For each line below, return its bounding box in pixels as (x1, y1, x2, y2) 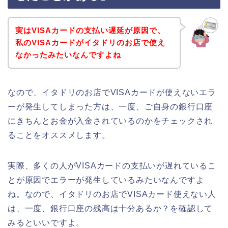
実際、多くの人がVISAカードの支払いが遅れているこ (8, 161, 216, 170)
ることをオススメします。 (8, 130, 110, 139)
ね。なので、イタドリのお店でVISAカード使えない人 (8, 189, 216, 198)
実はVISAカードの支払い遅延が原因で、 (15, 25, 165, 35)
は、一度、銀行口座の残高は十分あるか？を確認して (8, 204, 213, 213)
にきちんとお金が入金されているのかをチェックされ (8, 116, 213, 125)
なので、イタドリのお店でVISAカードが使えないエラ (8, 88, 216, 97)
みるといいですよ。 (8, 218, 85, 227)
